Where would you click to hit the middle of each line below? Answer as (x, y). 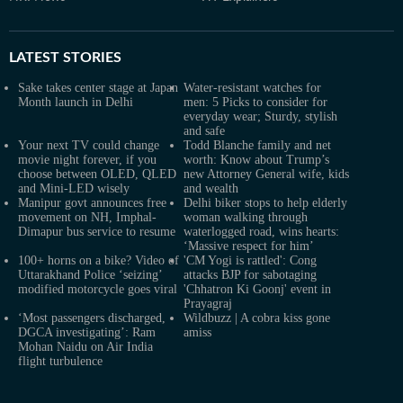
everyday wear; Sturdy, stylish (260, 116)
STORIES (90, 57)
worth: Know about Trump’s (256, 159)
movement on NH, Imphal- (87, 217)
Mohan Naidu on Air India (85, 346)
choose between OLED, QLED (97, 174)
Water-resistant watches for (252, 87)
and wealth (211, 188)
